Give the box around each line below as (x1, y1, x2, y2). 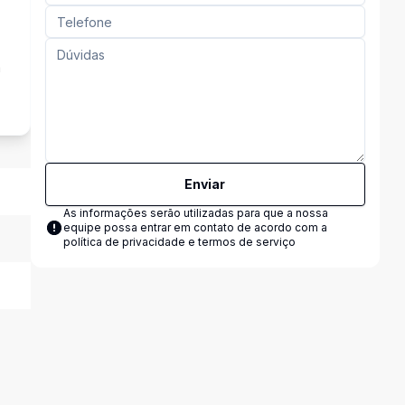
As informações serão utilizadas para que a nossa (62, 206, 328, 220)
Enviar (184, 176, 226, 192)
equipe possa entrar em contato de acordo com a (62, 221, 327, 234)
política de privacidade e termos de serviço (62, 235, 296, 249)
